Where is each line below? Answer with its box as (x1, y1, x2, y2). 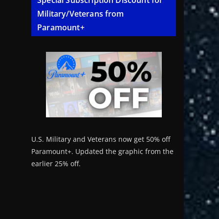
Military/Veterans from (37, 8, 124, 20)
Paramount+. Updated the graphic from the (31, 146, 174, 156)
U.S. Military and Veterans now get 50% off (31, 134, 171, 144)
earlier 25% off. (31, 158, 81, 168)
